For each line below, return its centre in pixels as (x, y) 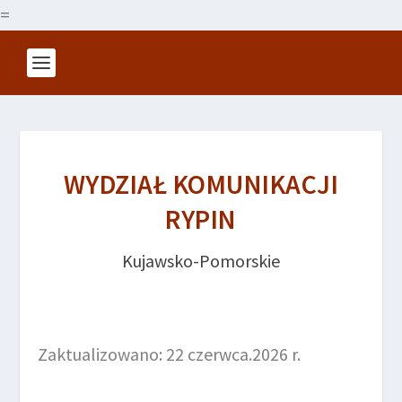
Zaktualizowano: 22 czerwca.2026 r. (170, 354)
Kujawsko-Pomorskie (201, 261)
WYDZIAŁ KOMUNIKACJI (201, 184)
